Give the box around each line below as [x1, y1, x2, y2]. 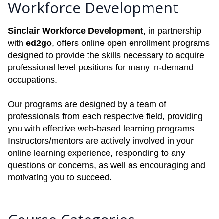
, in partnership [143, 26, 201, 36]
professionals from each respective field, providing [8, 111, 203, 121]
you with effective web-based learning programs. [8, 124, 197, 133]
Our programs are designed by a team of [8, 99, 166, 109]
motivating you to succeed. [8, 173, 112, 182]
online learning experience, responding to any [8, 148, 185, 158]
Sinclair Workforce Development [8, 26, 143, 36]
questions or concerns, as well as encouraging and [8, 160, 205, 170]
